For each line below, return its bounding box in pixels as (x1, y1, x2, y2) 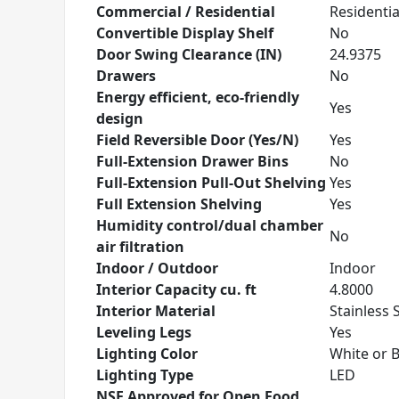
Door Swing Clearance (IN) (96, 45, 281, 64)
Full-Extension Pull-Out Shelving (96, 173, 326, 192)
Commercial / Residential (96, 2, 275, 21)
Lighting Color (96, 344, 198, 363)
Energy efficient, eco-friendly (96, 87, 299, 107)
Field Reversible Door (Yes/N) (96, 130, 298, 150)
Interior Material (96, 301, 216, 321)
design (96, 109, 143, 128)
